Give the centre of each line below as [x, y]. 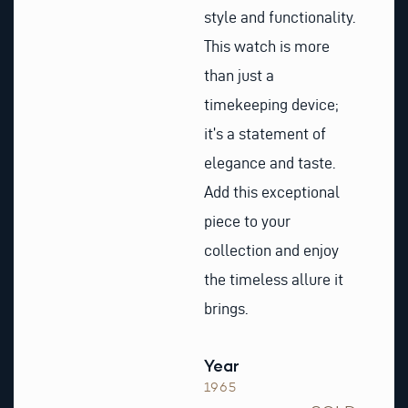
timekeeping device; [271, 104]
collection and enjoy [271, 250]
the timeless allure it [274, 279]
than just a [239, 75]
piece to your [247, 220]
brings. [226, 308]
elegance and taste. [270, 162]
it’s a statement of [265, 133]
